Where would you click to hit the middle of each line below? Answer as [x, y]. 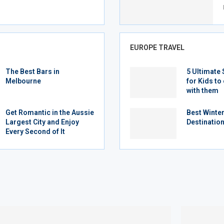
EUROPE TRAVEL [157, 48]
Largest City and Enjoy [42, 122]
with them [202, 91]
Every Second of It [35, 132]
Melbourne [23, 81]
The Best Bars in [32, 72]
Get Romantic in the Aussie [49, 113]
